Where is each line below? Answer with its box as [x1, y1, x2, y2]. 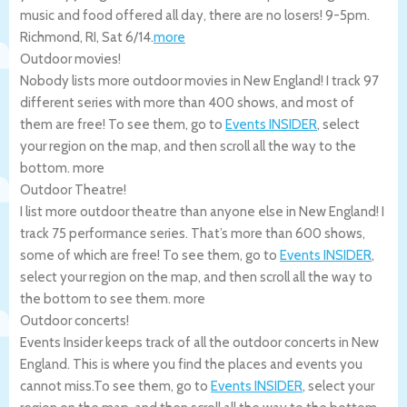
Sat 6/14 [102, 28, 151, 45]
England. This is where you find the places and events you [20, 355, 362, 372]
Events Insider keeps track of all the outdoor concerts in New [20, 333, 379, 351]
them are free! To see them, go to [20, 115, 225, 133]
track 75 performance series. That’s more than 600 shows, [20, 224, 365, 242]
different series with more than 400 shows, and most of [20, 94, 354, 111]
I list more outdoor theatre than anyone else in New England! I [20, 203, 384, 220]
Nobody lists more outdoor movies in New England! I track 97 [20, 72, 379, 89]
